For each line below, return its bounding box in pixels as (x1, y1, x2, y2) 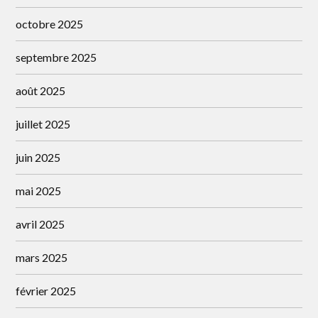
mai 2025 (16, 184, 62, 197)
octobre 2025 (16, 17, 84, 31)
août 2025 (16, 84, 66, 97)
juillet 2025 (16, 117, 71, 131)
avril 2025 (16, 217, 65, 231)
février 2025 (16, 284, 77, 297)
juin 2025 (16, 150, 61, 164)
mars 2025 (16, 251, 68, 264)
